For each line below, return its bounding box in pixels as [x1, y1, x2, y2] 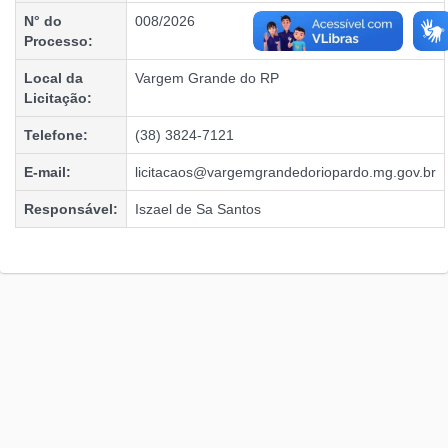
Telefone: [24, 127, 88, 143]
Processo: [24, 33, 93, 49]
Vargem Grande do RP [135, 70, 279, 86]
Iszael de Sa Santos [135, 201, 261, 217]
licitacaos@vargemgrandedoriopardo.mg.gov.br [135, 164, 436, 180]
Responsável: [24, 201, 118, 217]
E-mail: [24, 164, 71, 180]
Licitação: [24, 90, 92, 106]
